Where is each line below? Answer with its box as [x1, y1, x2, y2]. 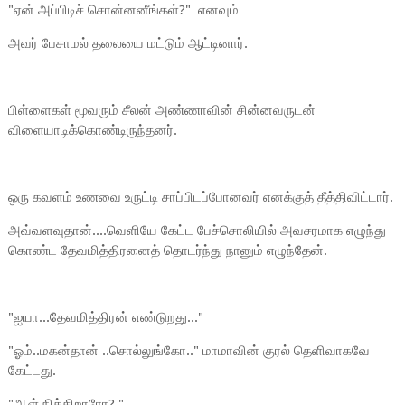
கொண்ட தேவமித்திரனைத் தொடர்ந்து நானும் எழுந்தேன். [7, 242, 331, 259]
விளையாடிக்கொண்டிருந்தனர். [7, 122, 181, 138]
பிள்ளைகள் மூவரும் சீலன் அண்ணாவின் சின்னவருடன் [7, 102, 316, 118]
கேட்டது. [7, 363, 60, 379]
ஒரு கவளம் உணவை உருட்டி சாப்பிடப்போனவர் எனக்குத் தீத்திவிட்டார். [7, 189, 397, 205]
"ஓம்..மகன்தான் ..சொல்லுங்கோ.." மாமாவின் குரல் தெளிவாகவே [7, 343, 370, 359]
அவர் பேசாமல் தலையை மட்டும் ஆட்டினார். [7, 35, 251, 52]
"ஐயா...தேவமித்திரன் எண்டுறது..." [7, 309, 203, 325]
